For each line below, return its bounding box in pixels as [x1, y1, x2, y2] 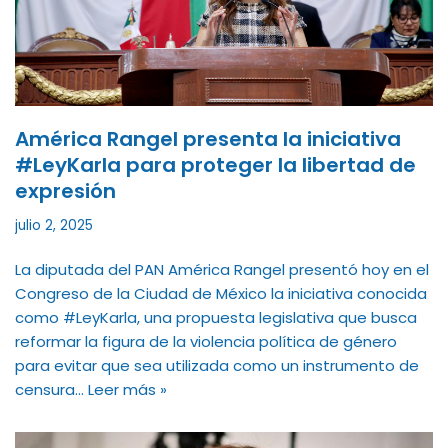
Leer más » [88, 378, 167, 400]
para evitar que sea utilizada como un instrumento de [15, 354, 419, 376]
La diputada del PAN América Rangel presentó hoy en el [15, 258, 429, 280]
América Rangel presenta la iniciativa [15, 124, 401, 153]
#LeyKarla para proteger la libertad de [15, 150, 416, 179]
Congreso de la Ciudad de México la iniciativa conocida [15, 282, 427, 304]
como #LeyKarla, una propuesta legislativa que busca [15, 306, 417, 328]
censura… [15, 378, 88, 400]
